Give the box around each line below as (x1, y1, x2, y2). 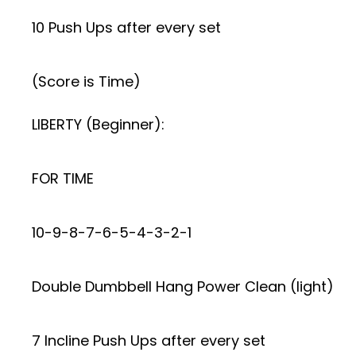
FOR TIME (32, 168, 94, 188)
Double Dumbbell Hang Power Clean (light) (32, 277, 334, 296)
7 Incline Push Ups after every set (32, 331, 265, 350)
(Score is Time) (32, 72, 141, 91)
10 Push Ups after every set (32, 17, 221, 37)
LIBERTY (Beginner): (32, 114, 164, 134)
